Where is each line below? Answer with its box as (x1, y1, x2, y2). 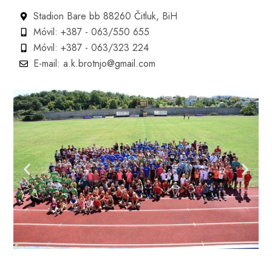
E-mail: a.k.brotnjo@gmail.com (33, 56, 155, 70)
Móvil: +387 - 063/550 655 (33, 24, 149, 39)
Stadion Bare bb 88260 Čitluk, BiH (33, 8, 177, 23)
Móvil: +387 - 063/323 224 (33, 40, 149, 55)
